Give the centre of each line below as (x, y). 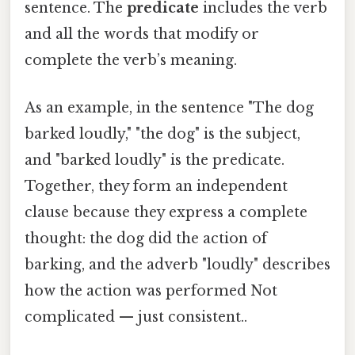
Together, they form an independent (156, 186)
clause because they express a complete (166, 212)
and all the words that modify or (142, 34)
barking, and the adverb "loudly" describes (177, 264)
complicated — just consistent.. (136, 317)
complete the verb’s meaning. (131, 61)
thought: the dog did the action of (146, 238)
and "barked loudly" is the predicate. (155, 160)
